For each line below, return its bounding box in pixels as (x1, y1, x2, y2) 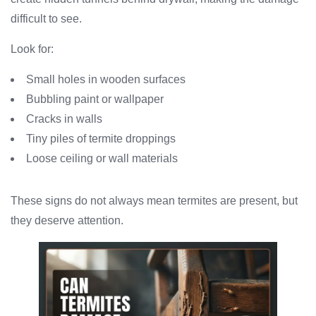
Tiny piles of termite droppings (26, 133, 176, 145)
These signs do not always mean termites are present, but (11, 195, 298, 207)
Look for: (11, 43, 54, 56)
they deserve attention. (11, 214, 123, 227)
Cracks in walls (26, 113, 102, 126)
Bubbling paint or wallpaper (26, 93, 164, 106)
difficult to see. (11, 13, 82, 25)
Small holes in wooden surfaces (26, 73, 186, 86)
